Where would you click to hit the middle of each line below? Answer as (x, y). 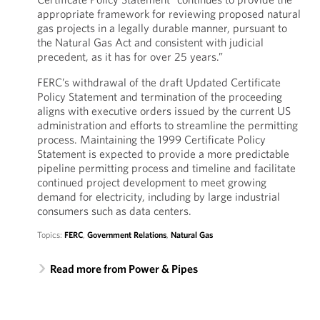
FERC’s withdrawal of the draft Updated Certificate (159, 82)
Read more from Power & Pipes (124, 269)
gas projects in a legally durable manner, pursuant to (162, 28)
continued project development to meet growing (151, 182)
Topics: (50, 235)
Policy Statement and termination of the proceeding (159, 96)
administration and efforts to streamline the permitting (167, 125)
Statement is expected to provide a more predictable (163, 154)
